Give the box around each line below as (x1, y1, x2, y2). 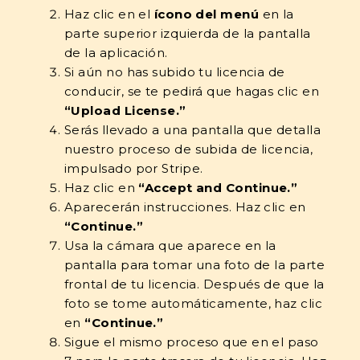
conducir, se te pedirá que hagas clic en (64, 84, 320, 99)
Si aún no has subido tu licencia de (64, 64, 285, 80)
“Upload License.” (64, 103, 186, 118)
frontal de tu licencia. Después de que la (64, 276, 325, 292)
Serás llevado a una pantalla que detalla (64, 122, 321, 137)
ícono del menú (153, 6, 260, 22)
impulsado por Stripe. (64, 161, 203, 176)
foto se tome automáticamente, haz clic (64, 296, 323, 311)
